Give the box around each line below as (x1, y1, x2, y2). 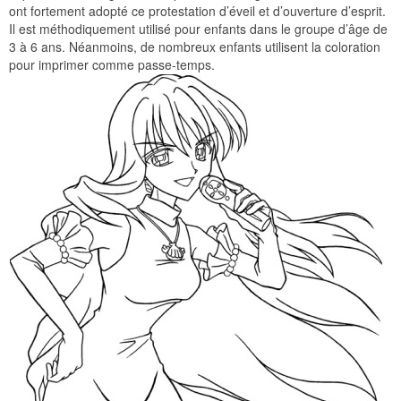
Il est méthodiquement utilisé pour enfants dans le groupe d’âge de (9, 20, 388, 38)
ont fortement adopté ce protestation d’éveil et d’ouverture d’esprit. (9, 2, 386, 21)
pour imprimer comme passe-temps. (9, 55, 215, 74)
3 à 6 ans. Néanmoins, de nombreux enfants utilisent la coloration (9, 38, 380, 56)
